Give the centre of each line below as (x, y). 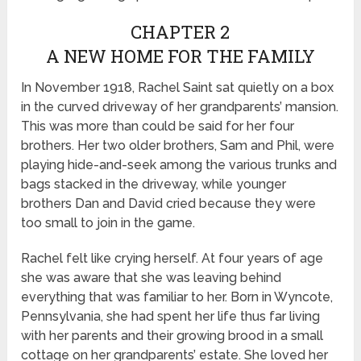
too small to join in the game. (108, 223)
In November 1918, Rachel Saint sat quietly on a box (178, 88)
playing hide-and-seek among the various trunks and (179, 165)
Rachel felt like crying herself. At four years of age (172, 259)
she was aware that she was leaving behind (151, 278)
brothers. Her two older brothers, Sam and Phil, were (178, 146)
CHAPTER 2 (180, 32)
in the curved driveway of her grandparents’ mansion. (180, 107)
